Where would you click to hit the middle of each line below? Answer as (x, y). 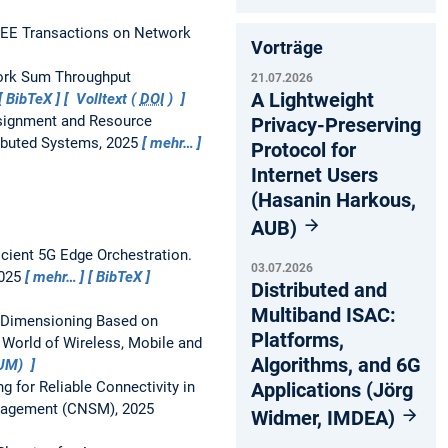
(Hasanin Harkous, (333, 199)
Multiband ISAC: (323, 314)
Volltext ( (105, 98)
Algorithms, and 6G (336, 364)
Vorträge (287, 47)
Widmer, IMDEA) (325, 417)
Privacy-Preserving (336, 124)
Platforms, (297, 339)
